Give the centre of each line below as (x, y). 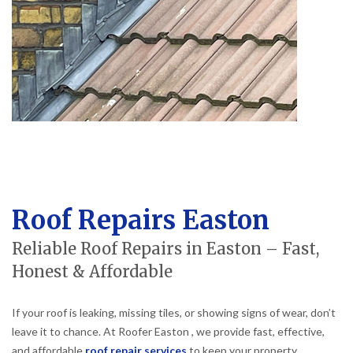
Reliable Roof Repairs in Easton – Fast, (165, 249)
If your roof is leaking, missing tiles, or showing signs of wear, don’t (174, 312)
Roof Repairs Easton (141, 220)
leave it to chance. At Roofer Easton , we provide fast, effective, (168, 331)
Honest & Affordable (92, 271)
